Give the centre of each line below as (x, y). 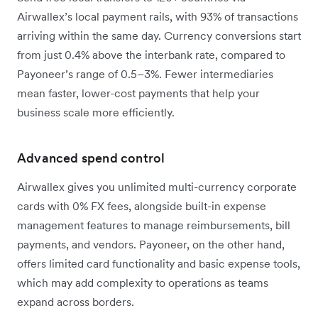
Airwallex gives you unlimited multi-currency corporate (157, 186)
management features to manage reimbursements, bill (154, 225)
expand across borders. (77, 301)
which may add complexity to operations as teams (143, 282)
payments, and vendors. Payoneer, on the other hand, (151, 244)
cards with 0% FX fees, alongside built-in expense (142, 205)
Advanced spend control (91, 158)
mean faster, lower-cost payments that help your (138, 93)
